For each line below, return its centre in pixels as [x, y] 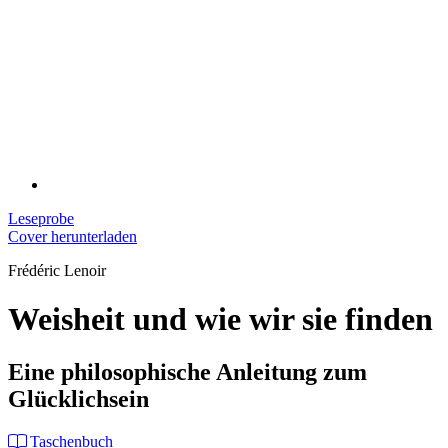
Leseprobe [41, 218]
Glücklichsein [78, 399]
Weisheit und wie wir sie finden [220, 319]
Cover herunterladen [72, 236]
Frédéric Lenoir [57, 270]
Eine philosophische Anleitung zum [187, 372]
